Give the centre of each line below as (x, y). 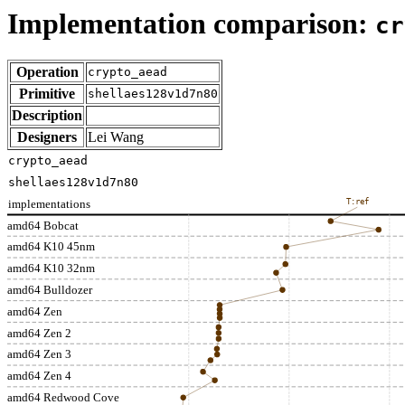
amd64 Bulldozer (50, 290)
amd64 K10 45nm (51, 247)
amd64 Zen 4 (39, 376)
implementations (49, 204)
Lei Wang (116, 137)
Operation (47, 72)
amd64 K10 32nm (51, 268)
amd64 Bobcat (43, 226)
